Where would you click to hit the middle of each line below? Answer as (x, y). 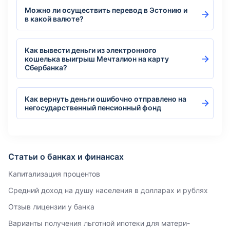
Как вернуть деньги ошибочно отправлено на (106, 99)
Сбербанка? (46, 68)
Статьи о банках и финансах (66, 157)
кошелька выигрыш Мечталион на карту (97, 59)
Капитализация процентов (54, 174)
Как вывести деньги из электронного (91, 50)
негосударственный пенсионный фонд (93, 108)
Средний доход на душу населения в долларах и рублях (108, 190)
